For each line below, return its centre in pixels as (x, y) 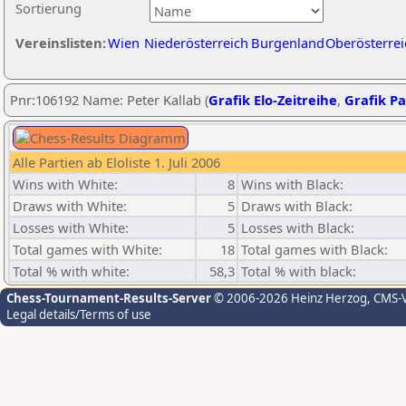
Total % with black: (299, 271)
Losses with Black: (298, 227)
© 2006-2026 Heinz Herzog (289, 298)
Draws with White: (70, 206)
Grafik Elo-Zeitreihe (273, 100)
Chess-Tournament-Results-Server (109, 298)
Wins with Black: (292, 184)
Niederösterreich (196, 43)
